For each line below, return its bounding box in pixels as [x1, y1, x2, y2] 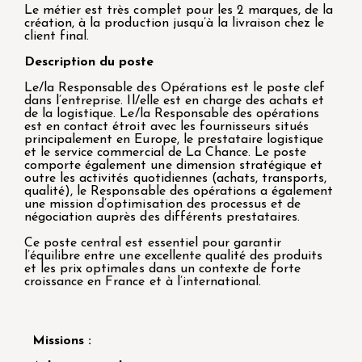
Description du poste [24, 55, 154, 69]
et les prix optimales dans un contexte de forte [24, 262, 301, 276]
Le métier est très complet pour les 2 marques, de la [24, 3, 334, 17]
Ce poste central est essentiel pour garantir [24, 236, 282, 250]
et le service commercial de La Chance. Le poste [24, 145, 307, 159]
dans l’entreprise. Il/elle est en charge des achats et [24, 94, 325, 107]
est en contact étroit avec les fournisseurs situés [24, 120, 309, 133]
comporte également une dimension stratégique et [24, 158, 323, 172]
